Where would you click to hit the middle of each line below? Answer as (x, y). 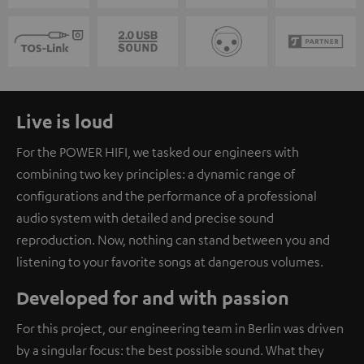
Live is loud (65, 121)
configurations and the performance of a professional (167, 196)
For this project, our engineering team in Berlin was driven (180, 329)
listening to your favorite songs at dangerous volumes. (170, 262)
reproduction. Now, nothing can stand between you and (173, 240)
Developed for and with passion (153, 298)
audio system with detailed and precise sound (145, 218)
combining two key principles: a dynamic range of (156, 174)
